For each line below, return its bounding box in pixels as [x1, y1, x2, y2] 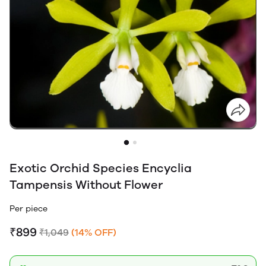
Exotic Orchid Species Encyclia [9, 161, 192, 175]
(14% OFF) [71, 226, 116, 238]
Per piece [15, 203, 47, 214]
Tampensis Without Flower [9, 178, 163, 192]
